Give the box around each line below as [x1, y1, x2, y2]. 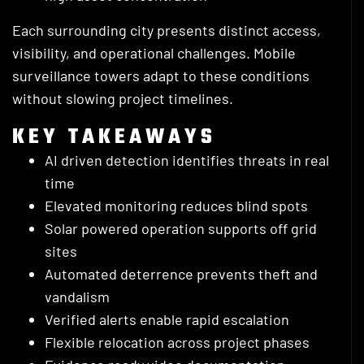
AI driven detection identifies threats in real [45, 151, 329, 170]
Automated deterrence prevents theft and [45, 265, 318, 284]
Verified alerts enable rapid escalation [45, 310, 289, 329]
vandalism [45, 288, 110, 306]
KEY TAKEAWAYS [12, 121, 216, 154]
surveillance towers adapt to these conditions [12, 67, 310, 85]
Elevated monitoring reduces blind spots [45, 197, 308, 215]
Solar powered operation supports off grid [45, 219, 317, 238]
